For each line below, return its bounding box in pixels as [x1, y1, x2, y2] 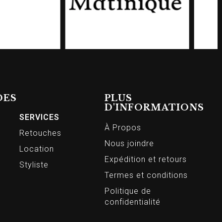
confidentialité [105, 197, 161, 207]
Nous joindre [105, 139, 155, 149]
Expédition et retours [105, 155, 187, 165]
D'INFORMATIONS [105, 102, 205, 113]
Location [19, 144, 55, 154]
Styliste [19, 160, 49, 170]
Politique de [105, 186, 152, 196]
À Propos [105, 123, 142, 133]
